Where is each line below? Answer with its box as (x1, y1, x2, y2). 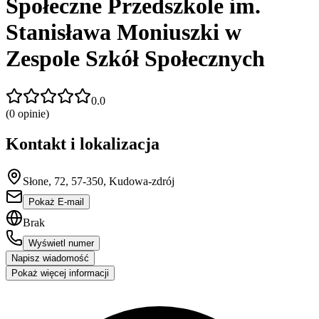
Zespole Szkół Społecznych (6, 46, 265, 72)
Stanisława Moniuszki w (6, 19, 241, 46)
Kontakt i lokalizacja (6, 134, 159, 153)
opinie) (15, 107, 49, 120)
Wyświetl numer (28, 237, 94, 249)
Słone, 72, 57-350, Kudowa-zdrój (23, 174, 174, 187)
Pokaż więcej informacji (11, 267, 109, 278)
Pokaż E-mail (28, 196, 84, 207)
